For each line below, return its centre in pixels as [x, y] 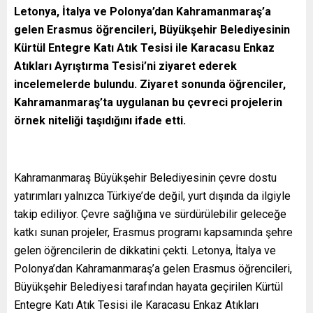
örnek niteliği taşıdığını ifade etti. [100, 120]
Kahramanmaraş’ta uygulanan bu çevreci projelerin [148, 102]
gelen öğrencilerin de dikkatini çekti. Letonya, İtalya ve [145, 250]
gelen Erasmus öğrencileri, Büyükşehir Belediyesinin [152, 29]
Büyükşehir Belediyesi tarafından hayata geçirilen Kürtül [148, 286]
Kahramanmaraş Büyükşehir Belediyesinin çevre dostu [145, 177]
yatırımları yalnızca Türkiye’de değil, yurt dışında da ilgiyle [152, 196]
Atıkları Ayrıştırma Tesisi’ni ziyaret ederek [125, 66]
